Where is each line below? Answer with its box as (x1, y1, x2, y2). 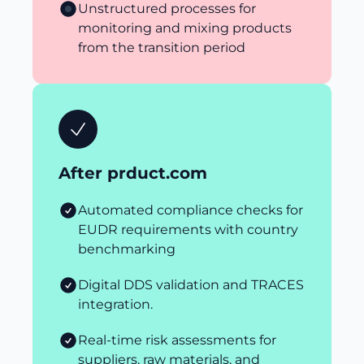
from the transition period (78, 40, 245, 55)
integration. (78, 297, 153, 312)
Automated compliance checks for (78, 202, 303, 218)
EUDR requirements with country (78, 222, 298, 237)
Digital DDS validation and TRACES (78, 277, 304, 292)
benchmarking (78, 241, 175, 257)
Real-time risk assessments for (78, 332, 276, 348)
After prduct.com (58, 163, 207, 183)
